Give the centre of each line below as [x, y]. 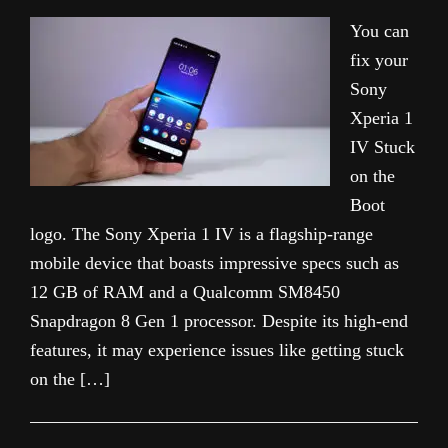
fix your [379, 60]
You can [379, 31]
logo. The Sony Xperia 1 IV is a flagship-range [201, 234]
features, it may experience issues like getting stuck [217, 350]
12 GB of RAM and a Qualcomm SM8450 [185, 292]
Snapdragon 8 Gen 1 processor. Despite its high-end [219, 321]
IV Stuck [382, 147]
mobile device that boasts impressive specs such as [214, 263]
